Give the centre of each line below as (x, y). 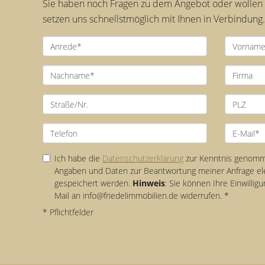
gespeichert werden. (93, 183)
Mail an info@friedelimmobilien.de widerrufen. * (142, 195)
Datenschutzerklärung (143, 158)
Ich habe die (78, 158)
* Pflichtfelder (68, 212)
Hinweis (149, 183)
